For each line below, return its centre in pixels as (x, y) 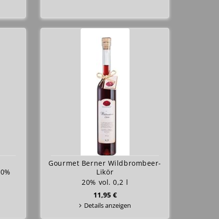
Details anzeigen (107, 205)
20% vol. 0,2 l (105, 182)
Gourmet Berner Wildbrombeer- (105, 163)
